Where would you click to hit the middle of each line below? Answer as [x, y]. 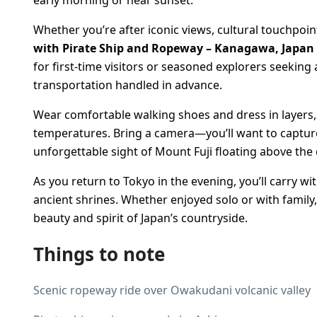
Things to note [99, 254]
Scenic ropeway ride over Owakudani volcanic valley [172, 290]
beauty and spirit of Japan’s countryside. [140, 218]
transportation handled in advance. [128, 85]
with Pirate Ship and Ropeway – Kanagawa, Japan [174, 48]
